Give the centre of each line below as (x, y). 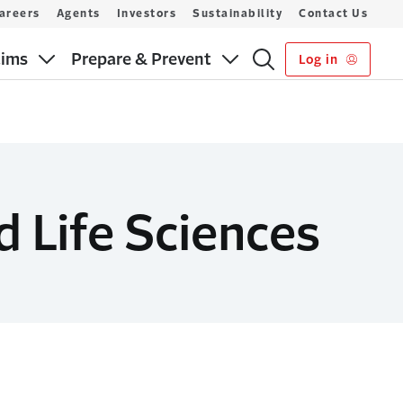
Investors (146, 13)
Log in (319, 59)
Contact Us (333, 13)
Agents (78, 13)
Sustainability (237, 13)
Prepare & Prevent (142, 59)
